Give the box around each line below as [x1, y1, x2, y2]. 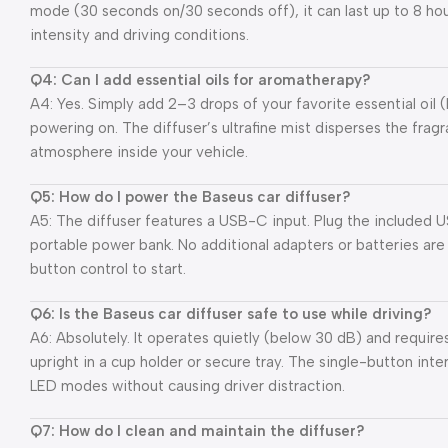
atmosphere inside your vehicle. [30, 142, 248, 161]
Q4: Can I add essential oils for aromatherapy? [30, 70, 371, 89]
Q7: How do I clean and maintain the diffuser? [30, 421, 365, 440]
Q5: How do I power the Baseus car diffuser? [30, 187, 351, 206]
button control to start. [30, 259, 186, 278]
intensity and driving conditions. [30, 25, 249, 44]
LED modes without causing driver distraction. [30, 376, 345, 395]
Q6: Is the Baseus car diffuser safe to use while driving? [30, 304, 432, 323]
